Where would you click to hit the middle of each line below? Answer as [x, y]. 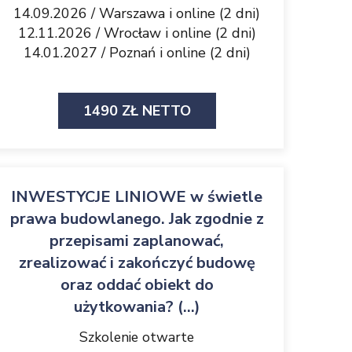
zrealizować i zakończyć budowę [137, 263]
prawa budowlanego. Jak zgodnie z [137, 219]
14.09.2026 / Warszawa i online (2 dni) [137, 13]
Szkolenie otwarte [137, 337]
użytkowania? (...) [137, 307]
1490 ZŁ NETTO [137, 111]
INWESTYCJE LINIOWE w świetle [137, 197]
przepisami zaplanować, [137, 241]
